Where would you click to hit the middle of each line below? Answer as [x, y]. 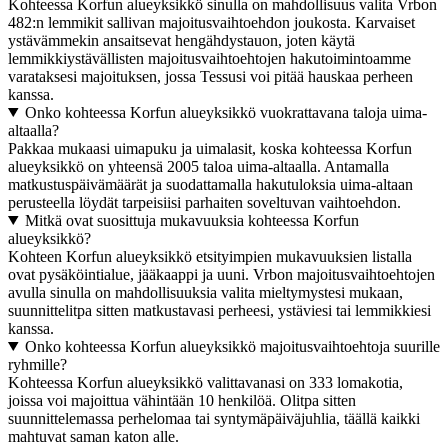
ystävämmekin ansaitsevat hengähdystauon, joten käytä [181, 40]
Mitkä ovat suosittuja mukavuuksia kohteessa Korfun [191, 220]
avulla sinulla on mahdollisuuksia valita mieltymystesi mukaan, [205, 292]
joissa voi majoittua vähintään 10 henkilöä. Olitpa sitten [182, 400]
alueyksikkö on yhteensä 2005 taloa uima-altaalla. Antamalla [198, 166]
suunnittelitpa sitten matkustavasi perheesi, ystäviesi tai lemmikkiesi [219, 310]
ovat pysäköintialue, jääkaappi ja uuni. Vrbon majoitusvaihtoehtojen [221, 274]
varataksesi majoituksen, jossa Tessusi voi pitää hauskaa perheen [210, 76]
